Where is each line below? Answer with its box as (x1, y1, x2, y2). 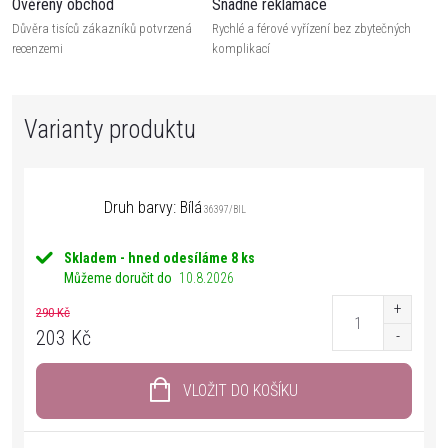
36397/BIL (202, 204, 246, 215)
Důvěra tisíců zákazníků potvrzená (12, 21, 192, 36)
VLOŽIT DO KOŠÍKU (183, 381, 298, 400)
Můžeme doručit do (64, 270, 172, 286)
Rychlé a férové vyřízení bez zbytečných (212, 21, 411, 36)
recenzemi (12, 41, 63, 56)
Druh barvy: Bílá (104, 198, 202, 217)
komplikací (212, 41, 270, 56)
